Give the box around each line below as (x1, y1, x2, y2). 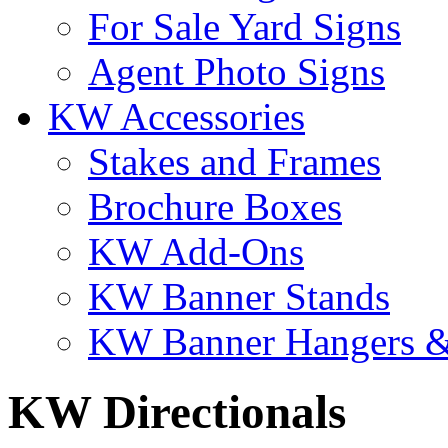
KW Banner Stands (88, 274, 390, 318)
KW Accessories (48, 94, 305, 138)
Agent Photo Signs (88, 49, 385, 93)
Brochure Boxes (88, 184, 342, 228)
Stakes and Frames (88, 139, 381, 183)
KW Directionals (8, 385, 346, 438)
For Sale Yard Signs (88, 4, 401, 48)
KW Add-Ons (88, 229, 304, 273)
